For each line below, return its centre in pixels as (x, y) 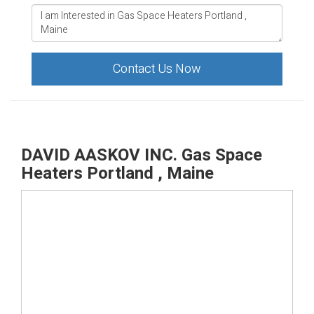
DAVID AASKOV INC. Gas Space (142, 155)
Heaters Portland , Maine (117, 173)
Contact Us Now (157, 69)
